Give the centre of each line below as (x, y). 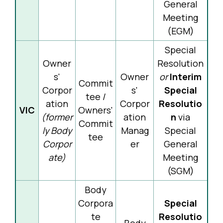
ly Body (57, 130)
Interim (186, 77)
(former (57, 117)
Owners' (96, 110)
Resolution (180, 63)
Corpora (96, 203)
